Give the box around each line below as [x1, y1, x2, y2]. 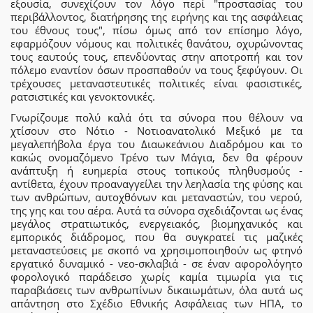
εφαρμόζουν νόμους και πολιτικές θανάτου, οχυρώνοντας [10, 36, 303, 50]
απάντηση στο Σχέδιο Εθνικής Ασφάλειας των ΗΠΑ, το [10, 296, 303, 310]
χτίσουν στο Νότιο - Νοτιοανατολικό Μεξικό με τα [10, 123, 303, 138]
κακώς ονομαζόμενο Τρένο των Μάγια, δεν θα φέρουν [10, 150, 303, 164]
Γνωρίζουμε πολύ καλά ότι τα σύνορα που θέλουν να [10, 110, 303, 124]
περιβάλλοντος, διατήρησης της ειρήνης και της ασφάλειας [10, 10, 303, 24]
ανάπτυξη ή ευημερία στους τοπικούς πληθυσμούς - [10, 163, 303, 177]
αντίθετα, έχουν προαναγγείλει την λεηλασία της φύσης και [10, 176, 303, 191]
